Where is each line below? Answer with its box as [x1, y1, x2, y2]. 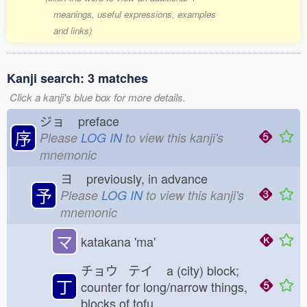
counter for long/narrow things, [81, 278, 247, 295]
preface [75, 112, 130, 130]
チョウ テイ [81, 261, 163, 279]
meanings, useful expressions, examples [53, 8, 216, 21]
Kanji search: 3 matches [7, 69, 148, 87]
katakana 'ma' [81, 232, 156, 250]
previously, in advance [83, 169, 218, 187]
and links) [53, 24, 92, 37]
